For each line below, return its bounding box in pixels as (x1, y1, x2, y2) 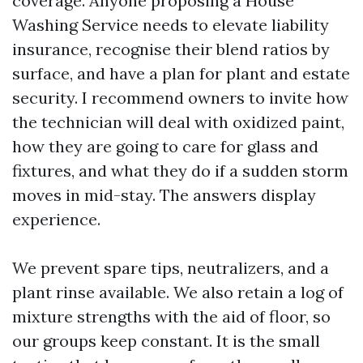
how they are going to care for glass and (12, 136, 318, 156)
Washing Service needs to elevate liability (12, 15, 329, 35)
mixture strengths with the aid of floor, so (12, 306, 331, 327)
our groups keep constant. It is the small (12, 331, 320, 351)
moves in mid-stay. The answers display (12, 185, 316, 205)
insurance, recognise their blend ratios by (12, 39, 330, 59)
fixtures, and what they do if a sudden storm (12, 160, 348, 181)
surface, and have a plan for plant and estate (12, 63, 350, 83)
